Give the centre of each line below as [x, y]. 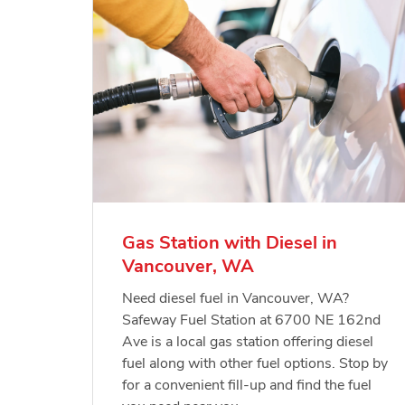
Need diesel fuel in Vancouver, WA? [236, 299]
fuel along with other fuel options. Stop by [255, 364]
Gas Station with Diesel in [230, 243]
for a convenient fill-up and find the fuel [247, 386]
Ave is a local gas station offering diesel [248, 342]
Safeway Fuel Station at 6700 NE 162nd [252, 320]
